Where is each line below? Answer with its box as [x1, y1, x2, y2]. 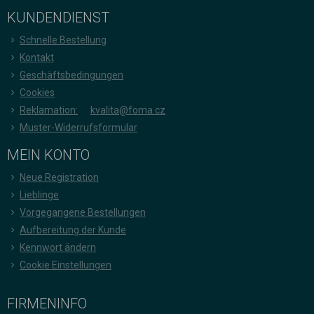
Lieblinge [20, 189, 59, 200]
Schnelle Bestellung [20, 34, 107, 46]
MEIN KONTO [7, 146, 90, 163]
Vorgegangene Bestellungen [20, 206, 146, 218]
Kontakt [20, 51, 54, 63]
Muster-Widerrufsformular [20, 121, 137, 133]
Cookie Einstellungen [20, 259, 111, 271]
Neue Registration [20, 171, 99, 183]
